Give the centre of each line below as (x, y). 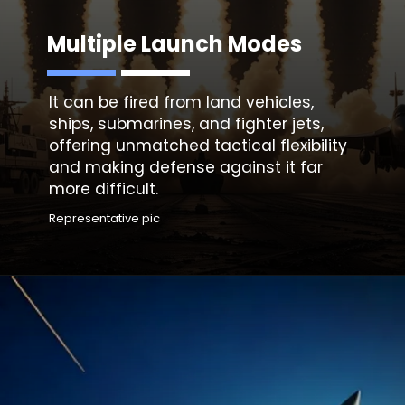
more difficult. (104, 188)
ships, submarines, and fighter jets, (187, 123)
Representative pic (105, 219)
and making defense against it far (186, 167)
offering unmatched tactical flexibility (198, 145)
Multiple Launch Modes (175, 43)
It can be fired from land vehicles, (182, 102)
